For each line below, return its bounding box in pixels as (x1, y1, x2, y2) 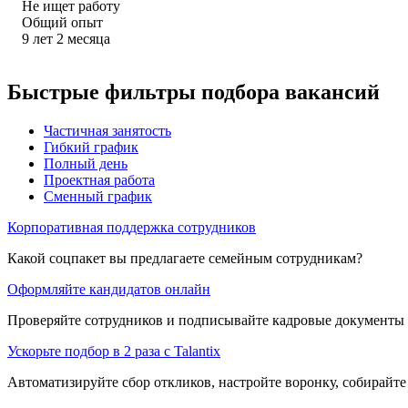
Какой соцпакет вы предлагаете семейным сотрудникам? (7, 250, 362, 266)
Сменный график (44, 188, 152, 204)
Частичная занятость (44, 122, 171, 138)
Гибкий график (44, 138, 138, 155)
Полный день (44, 155, 127, 171)
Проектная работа (44, 171, 155, 188)
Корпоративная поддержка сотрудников (7, 219, 256, 235)
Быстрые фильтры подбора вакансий (7, 79, 380, 104)
